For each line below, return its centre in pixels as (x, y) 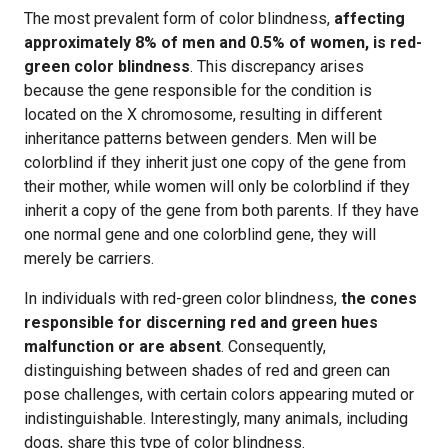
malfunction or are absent (122, 346)
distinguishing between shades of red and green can (207, 370)
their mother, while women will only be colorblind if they (217, 186)
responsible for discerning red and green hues (201, 322)
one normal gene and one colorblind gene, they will (200, 234)
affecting (369, 18)
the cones (379, 298)
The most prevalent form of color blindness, (179, 18)
